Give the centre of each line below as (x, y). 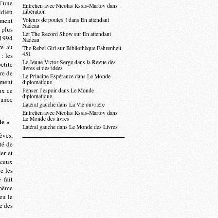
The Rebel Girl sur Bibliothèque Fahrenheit (72, 48)
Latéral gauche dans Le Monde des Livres (70, 127)
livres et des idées (43, 68)
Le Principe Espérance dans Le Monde (66, 76)
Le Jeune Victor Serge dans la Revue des (69, 62)
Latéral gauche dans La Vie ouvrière (64, 104)
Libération (34, 11)
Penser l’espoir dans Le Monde (58, 90)
